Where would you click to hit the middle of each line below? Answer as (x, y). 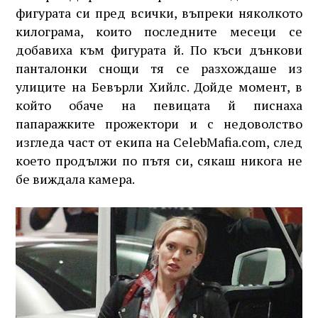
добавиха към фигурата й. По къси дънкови (159, 50)
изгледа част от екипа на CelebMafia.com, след (159, 142)
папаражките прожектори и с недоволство (159, 124)
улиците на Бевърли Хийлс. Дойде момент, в (159, 87)
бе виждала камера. (76, 179)
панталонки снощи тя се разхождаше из (159, 68)
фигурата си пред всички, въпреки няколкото (159, 13)
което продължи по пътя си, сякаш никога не (159, 160)
